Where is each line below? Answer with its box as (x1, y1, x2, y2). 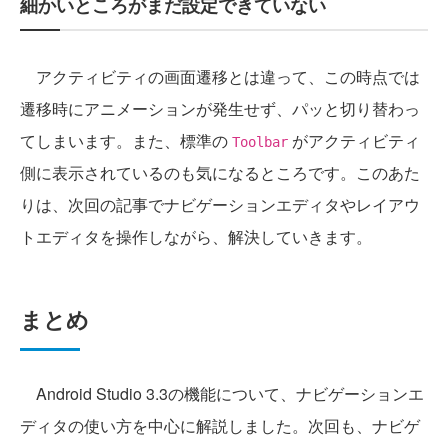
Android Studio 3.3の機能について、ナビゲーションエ (20, 382, 424, 406)
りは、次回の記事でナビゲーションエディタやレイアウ (20, 193, 420, 217)
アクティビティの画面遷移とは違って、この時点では (20, 65, 420, 89)
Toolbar (232, 134, 288, 151)
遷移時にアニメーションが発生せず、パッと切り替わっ (20, 97, 420, 121)
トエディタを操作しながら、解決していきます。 (20, 225, 372, 249)
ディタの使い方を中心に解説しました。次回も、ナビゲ (20, 414, 420, 438)
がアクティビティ (288, 129, 420, 153)
